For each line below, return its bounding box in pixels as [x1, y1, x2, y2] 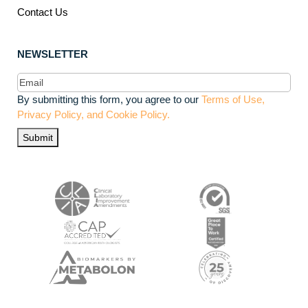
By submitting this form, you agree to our [17, 93, 201, 106]
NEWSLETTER [17, 48, 88, 60]
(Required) [41, 74, 87, 86]
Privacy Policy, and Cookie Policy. [17, 109, 170, 121]
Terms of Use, [201, 93, 265, 106]
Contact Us [17, 6, 68, 19]
